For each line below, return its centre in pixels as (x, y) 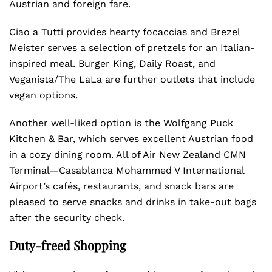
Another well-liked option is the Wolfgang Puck (121, 123)
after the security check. (67, 218)
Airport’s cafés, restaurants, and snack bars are (121, 186)
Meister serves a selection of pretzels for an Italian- (132, 48)
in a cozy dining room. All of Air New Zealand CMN (127, 155)
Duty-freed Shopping (68, 245)
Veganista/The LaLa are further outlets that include (132, 79)
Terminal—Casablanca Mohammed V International (127, 170)
